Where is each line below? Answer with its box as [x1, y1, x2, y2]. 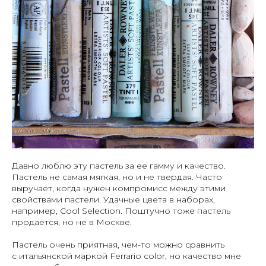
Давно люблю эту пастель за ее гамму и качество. [12, 160, 226, 172]
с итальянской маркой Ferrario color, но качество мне [12, 251, 241, 262]
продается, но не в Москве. [12, 217, 132, 228]
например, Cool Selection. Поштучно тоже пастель [12, 205, 230, 217]
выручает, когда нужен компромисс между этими [12, 183, 226, 194]
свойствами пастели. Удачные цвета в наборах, [12, 194, 215, 205]
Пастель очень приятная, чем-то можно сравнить [12, 239, 224, 251]
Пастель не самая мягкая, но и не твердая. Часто [12, 172, 222, 183]
